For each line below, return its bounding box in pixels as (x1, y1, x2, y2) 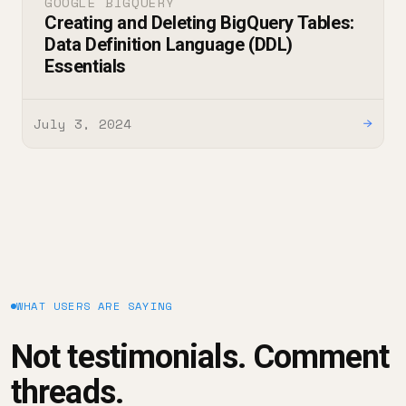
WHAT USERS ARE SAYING (16, 298, 173, 314)
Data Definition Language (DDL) (44, 34, 294, 56)
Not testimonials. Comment (11, 338, 390, 377)
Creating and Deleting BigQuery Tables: (44, 12, 354, 34)
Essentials (44, 55, 126, 78)
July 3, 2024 (34, 114, 131, 134)
